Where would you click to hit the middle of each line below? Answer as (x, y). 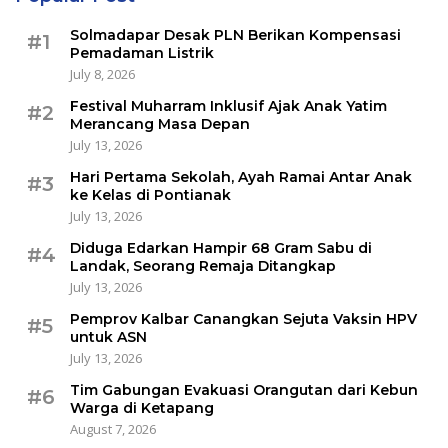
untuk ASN (108, 336)
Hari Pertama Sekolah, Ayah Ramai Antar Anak (241, 176)
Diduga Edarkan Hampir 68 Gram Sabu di (221, 247)
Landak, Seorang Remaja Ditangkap (203, 265)
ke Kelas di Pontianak (150, 194)
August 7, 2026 (113, 428)
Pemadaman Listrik (142, 52)
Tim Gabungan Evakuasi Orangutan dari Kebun (244, 389)
